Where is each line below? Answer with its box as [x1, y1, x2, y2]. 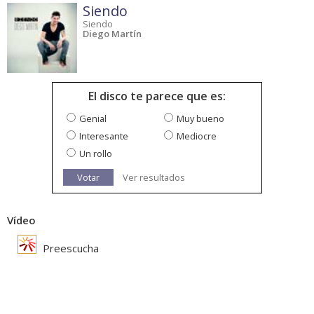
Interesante [79, 130, 128, 143]
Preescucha [40, 241, 99, 256]
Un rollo [79, 147, 112, 161]
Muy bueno [177, 112, 224, 125]
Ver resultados [123, 171, 185, 184]
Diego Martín [83, 27, 142, 41]
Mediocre [177, 130, 217, 143]
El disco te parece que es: [88, 88, 226, 104]
